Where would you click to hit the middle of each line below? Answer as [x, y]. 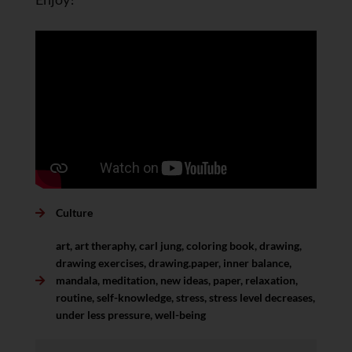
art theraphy [104, 246]
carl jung [160, 246]
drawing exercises [99, 263]
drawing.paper [183, 263]
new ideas [184, 280]
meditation [128, 280]
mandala [76, 280]
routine [73, 297]
